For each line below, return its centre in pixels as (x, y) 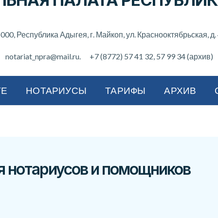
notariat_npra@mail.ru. (43, 56)
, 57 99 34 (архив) (183, 56)
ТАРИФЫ (126, 90)
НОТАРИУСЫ (56, 90)
